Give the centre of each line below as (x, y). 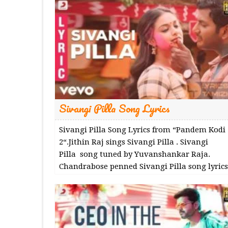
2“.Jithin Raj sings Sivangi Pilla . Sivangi (133, 142)
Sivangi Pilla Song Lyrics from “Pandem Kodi (142, 130)
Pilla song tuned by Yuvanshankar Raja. (134, 154)
